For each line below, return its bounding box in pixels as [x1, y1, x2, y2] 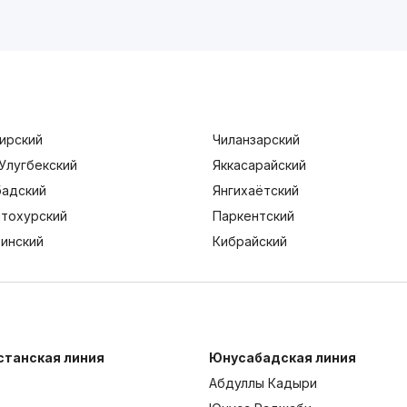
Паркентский [212, 208, 294, 224]
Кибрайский [212, 233, 287, 250]
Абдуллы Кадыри [209, 375, 318, 392]
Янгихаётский [212, 183, 299, 199]
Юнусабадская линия [209, 350, 357, 366]
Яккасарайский [212, 157, 306, 174]
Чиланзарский [212, 132, 300, 148]
